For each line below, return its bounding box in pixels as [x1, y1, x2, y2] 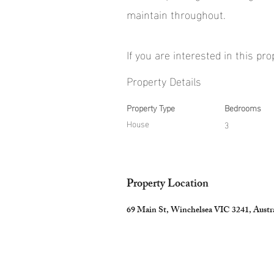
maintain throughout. [127, 4, 226, 24]
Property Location [127, 175, 209, 194]
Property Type [127, 100, 175, 115]
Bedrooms [224, 100, 261, 115]
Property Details [127, 70, 201, 91]
